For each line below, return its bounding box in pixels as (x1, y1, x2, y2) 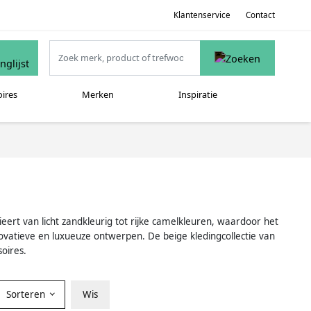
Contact (246, 9, 275, 20)
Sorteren (6, 287, 48, 301)
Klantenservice (173, 9, 230, 20)
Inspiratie (178, 88, 218, 101)
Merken (82, 88, 115, 101)
